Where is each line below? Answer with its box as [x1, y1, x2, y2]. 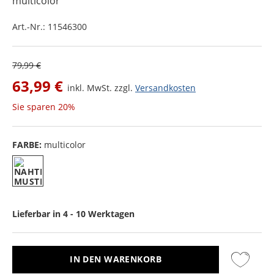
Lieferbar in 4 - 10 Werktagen [12, 207, 135, 220]
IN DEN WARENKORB [70, 253, 161, 265]
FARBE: [12, 138, 44, 150]
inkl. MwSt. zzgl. [67, 81, 135, 94]
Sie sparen [12, 100, 58, 113]
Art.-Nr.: [12, 20, 48, 32]
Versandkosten [135, 81, 196, 94]
